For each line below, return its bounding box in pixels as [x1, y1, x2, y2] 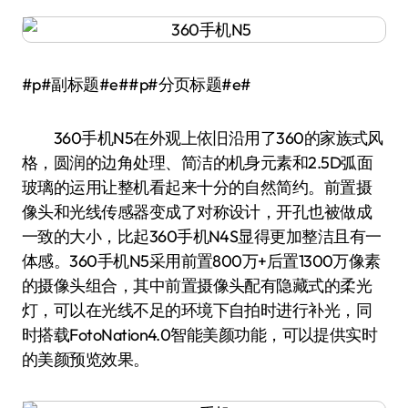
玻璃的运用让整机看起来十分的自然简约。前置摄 [22, 177, 372, 198]
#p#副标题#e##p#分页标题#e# [22, 74, 251, 95]
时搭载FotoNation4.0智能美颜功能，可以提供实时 [22, 324, 378, 345]
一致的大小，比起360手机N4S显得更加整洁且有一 [22, 226, 382, 247]
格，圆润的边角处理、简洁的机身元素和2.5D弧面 [22, 152, 373, 173]
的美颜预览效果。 [22, 349, 149, 370]
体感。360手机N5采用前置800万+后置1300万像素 [22, 250, 381, 271]
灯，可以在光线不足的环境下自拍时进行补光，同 [22, 300, 372, 321]
